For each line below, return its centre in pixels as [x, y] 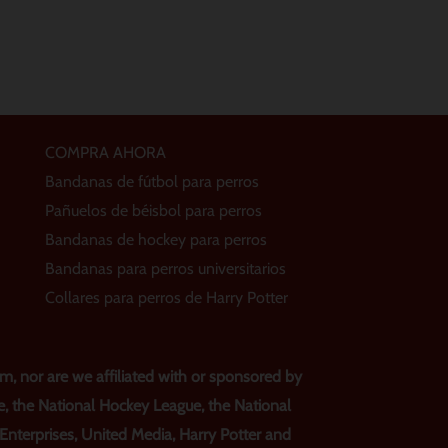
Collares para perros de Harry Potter [166, 297]
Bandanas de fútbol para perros [151, 181]
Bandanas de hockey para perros [155, 239]
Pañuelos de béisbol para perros [153, 210]
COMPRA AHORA [105, 152]
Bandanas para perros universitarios [165, 268]
